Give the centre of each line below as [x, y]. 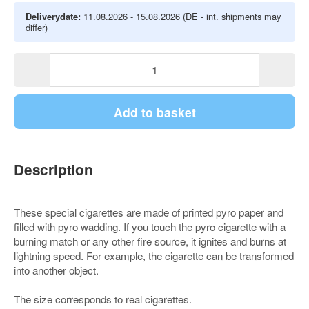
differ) [37, 27]
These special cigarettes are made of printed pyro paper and [149, 212]
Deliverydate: [53, 16]
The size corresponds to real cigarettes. [103, 299]
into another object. [56, 270]
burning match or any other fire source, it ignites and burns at [150, 241]
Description [53, 170]
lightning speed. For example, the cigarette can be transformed [154, 256]
